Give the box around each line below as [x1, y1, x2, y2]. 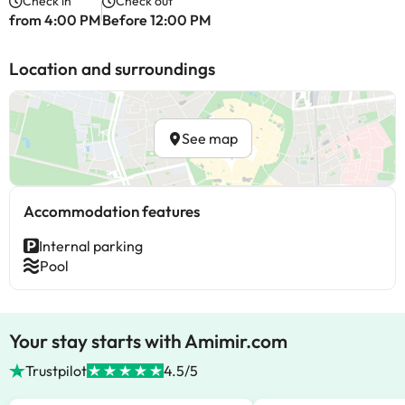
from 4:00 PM [9, 11, 101, 29]
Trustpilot [25, 362, 88, 380]
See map [181, 129, 238, 147]
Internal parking [39, 237, 143, 255]
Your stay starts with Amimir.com [9, 329, 287, 353]
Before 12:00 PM [102, 11, 212, 29]
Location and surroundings [9, 58, 215, 80]
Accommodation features [24, 202, 200, 221]
